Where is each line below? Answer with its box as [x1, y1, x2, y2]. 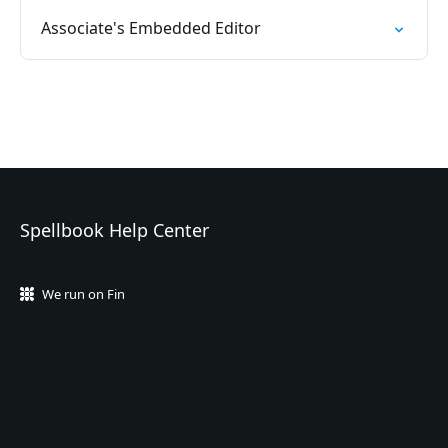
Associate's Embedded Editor [41, 17, 261, 39]
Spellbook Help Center [20, 218, 209, 242]
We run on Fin [42, 285, 125, 303]
